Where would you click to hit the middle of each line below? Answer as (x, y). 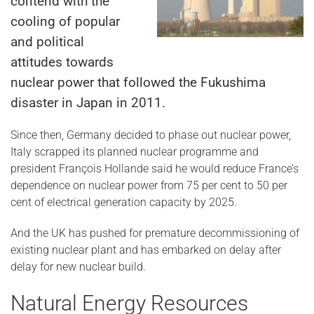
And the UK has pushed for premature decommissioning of (155, 233)
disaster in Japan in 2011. (88, 103)
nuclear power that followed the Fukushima (138, 82)
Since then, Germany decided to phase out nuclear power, (151, 135)
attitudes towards (62, 62)
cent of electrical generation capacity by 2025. (124, 202)
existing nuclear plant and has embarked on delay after (146, 250)
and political (47, 42)
